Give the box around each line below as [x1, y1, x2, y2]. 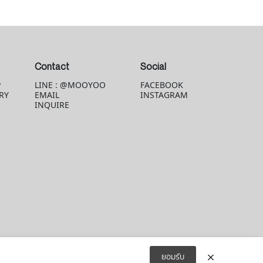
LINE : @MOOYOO [35, 79, 106, 90]
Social [140, 60, 167, 72]
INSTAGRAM [140, 89, 188, 100]
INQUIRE [35, 99, 70, 110]
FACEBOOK [140, 79, 184, 90]
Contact [35, 60, 70, 72]
